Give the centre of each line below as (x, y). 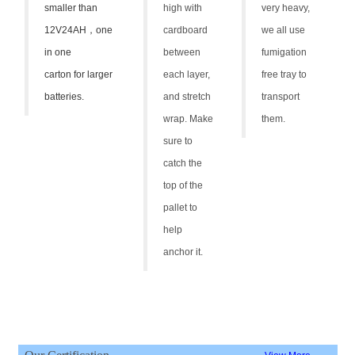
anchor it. (183, 252)
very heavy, (285, 8)
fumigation (284, 52)
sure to (177, 141)
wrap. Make (188, 118)
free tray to (284, 74)
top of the (183, 185)
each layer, (186, 74)
